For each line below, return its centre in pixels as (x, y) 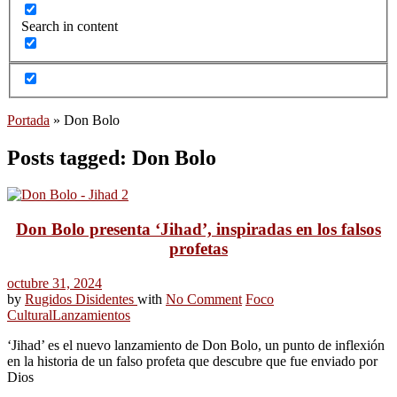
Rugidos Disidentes (81, 299)
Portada (28, 120)
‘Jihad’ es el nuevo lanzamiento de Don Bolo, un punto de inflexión (196, 345)
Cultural (30, 315)
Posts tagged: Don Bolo (112, 157)
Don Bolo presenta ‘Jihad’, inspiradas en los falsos (198, 230)
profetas (198, 249)
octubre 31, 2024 (54, 283)
